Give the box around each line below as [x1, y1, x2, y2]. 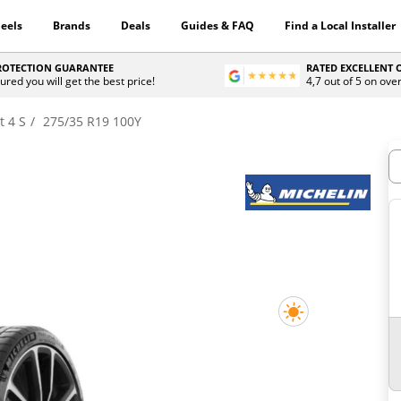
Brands [52, 18, 90, 33]
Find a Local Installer [284, 18, 396, 33]
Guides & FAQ [180, 18, 254, 33]
